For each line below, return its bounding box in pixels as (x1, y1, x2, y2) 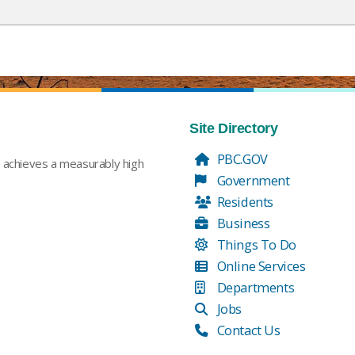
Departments (214, 278, 295, 296)
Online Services (214, 257, 306, 275)
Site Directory (189, 120, 278, 136)
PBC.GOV (214, 150, 268, 168)
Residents (214, 193, 273, 211)
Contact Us (214, 321, 281, 339)
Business (214, 214, 270, 232)
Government (214, 171, 290, 189)
